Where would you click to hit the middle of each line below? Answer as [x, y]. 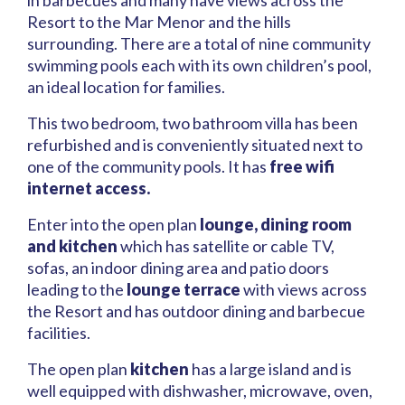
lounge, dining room [276, 225]
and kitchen [72, 246]
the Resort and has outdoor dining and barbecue [196, 311]
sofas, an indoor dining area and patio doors [178, 268]
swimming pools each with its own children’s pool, [199, 66]
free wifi [302, 167]
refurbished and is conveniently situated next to [195, 145]
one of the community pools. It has [148, 167]
